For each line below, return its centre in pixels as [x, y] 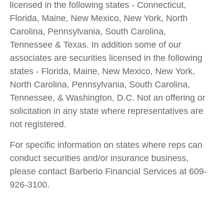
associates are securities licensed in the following [106, 58]
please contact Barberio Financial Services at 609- [108, 172]
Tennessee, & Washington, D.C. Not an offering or [108, 98]
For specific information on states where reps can [106, 145]
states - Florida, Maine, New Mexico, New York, [102, 71]
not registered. [38, 124]
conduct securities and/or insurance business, [99, 158]
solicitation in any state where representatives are [107, 111]
